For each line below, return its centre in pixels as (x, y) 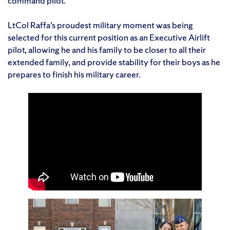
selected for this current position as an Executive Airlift (109, 37)
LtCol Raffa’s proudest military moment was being (100, 25)
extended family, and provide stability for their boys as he (114, 62)
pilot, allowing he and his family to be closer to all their (107, 50)
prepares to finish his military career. (74, 74)
